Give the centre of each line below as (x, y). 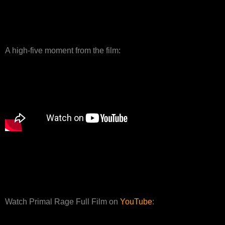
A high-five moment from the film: (63, 50)
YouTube (136, 201)
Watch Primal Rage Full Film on (63, 201)
